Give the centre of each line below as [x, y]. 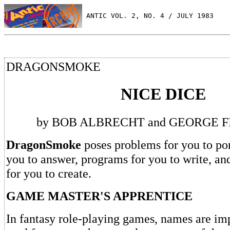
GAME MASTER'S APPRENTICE [99, 196]
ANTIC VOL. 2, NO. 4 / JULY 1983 [148, 15]
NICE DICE [163, 94]
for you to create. [49, 173]
